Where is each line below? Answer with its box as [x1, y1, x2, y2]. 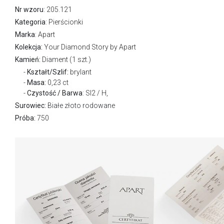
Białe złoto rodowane [46, 101, 115, 110]
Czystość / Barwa [27, 89, 83, 97]
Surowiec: [15, 101, 46, 110]
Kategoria [15, 18, 45, 26]
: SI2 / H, [82, 89, 108, 97]
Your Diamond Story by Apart [44, 43, 136, 51]
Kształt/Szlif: [27, 68, 69, 76]
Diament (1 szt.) [40, 55, 91, 64]
